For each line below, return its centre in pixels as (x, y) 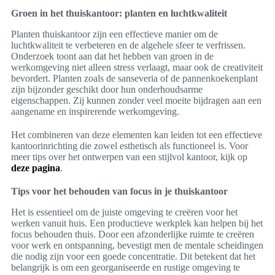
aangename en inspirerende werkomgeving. (95, 112)
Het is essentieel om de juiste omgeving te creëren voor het (124, 212)
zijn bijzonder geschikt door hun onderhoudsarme (107, 90)
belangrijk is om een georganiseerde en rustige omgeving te (126, 268)
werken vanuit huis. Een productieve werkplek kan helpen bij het (137, 223)
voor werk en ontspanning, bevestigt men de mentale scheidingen (137, 246)
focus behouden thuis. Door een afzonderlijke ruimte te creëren (133, 234)
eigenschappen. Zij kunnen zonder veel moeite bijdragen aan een (136, 101)
